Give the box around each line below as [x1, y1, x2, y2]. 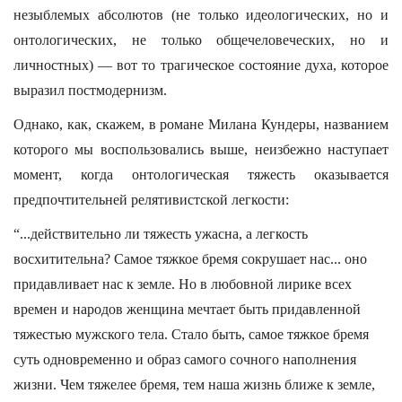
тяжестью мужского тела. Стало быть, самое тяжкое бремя [13, 327, 369, 342]
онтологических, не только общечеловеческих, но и [13, 32, 389, 48]
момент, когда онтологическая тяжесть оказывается [13, 167, 389, 182]
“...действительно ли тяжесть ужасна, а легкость [13, 226, 308, 241]
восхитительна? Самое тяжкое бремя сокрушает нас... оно [13, 251, 367, 267]
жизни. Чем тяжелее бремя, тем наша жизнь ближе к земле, [13, 377, 375, 392]
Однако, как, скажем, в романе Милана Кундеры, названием [13, 117, 389, 132]
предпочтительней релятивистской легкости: [13, 192, 289, 207]
